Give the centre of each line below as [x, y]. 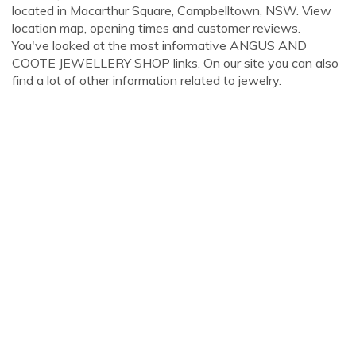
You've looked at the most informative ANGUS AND [159, 45]
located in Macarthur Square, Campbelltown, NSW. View [172, 10]
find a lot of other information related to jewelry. [147, 80]
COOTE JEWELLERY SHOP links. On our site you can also [175, 63]
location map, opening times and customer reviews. [156, 28]
